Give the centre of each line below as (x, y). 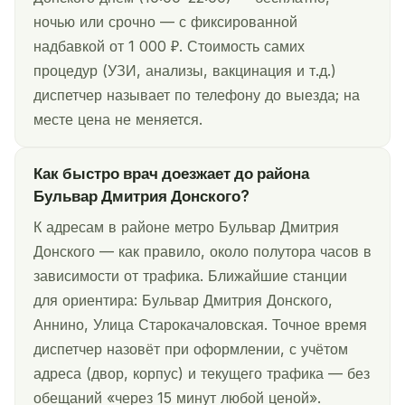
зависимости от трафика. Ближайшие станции (190, 276)
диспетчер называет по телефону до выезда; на (197, 95)
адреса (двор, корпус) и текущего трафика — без (202, 374)
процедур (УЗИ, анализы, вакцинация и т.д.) (185, 71)
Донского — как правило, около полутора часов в (202, 252)
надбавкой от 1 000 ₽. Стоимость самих (169, 47)
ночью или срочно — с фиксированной (165, 22)
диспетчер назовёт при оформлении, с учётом (191, 349)
